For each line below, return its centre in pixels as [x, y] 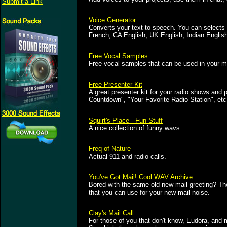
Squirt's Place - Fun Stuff [126, 120]
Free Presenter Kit [116, 84]
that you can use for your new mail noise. [149, 192]
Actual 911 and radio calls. [127, 156]
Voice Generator [112, 20]
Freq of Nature [110, 149]
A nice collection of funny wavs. [135, 128]
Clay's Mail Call [111, 213]
